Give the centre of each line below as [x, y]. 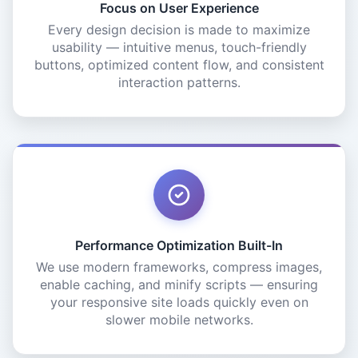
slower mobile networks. [179, 320]
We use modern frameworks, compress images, [179, 267]
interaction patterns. [179, 82]
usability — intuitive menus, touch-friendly [179, 47]
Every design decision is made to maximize [179, 30]
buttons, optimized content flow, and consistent [179, 65]
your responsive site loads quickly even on [179, 302]
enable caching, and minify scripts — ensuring [179, 284]
